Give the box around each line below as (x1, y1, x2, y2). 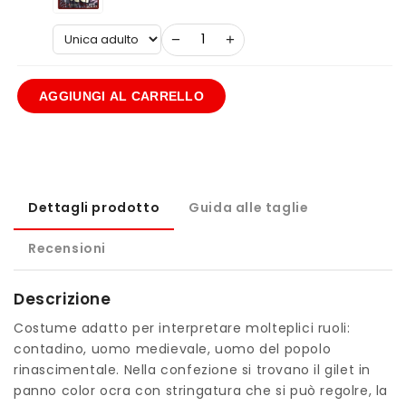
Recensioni (28, 238, 106, 257)
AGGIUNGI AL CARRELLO (39, 88, 204, 103)
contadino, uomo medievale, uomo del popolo (14, 339, 332, 358)
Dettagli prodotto (28, 198, 160, 217)
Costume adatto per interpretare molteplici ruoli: (14, 318, 351, 337)
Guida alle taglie (188, 198, 309, 217)
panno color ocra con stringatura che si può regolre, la (14, 381, 389, 400)
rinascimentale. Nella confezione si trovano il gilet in (14, 360, 372, 379)
